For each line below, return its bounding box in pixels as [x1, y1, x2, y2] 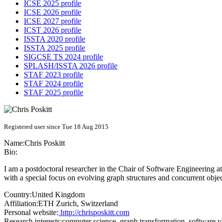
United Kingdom [32, 190, 85, 199]
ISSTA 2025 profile [24, 44, 85, 53]
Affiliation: [4, 199, 38, 208]
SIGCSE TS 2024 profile [24, 53, 103, 61]
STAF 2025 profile [24, 88, 83, 97]
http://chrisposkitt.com [58, 208, 129, 217]
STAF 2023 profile [24, 70, 83, 79]
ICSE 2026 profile [24, 8, 81, 17]
